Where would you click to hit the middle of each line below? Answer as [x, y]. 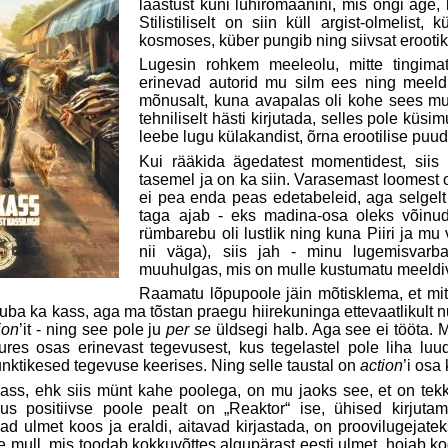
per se [189, 330]
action [382, 366]
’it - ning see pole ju [93, 330]
